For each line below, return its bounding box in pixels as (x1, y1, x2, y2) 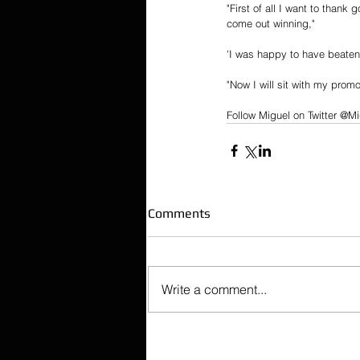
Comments (148, 206, 211, 221)
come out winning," (227, 17, 315, 30)
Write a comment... (162, 281, 267, 297)
